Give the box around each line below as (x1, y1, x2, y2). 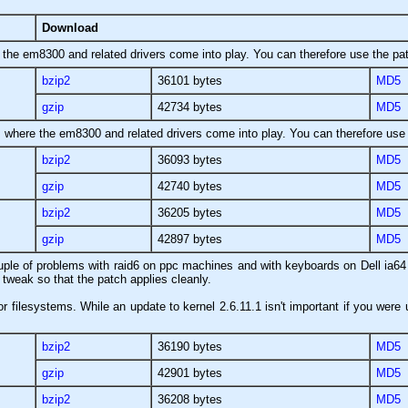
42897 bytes (158, 231, 222, 246)
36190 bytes (158, 339, 222, 353)
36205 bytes (158, 205, 222, 219)
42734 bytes (158, 99, 222, 114)
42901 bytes (158, 365, 222, 380)
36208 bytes (158, 392, 222, 406)
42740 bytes (158, 178, 222, 193)
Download (42, 20, 98, 35)
